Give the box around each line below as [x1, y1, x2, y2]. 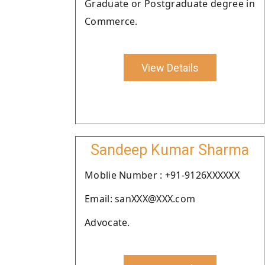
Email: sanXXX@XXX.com [85, 192, 196, 205]
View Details [141, 61, 199, 74]
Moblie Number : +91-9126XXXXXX [85, 169, 240, 182]
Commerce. [85, 15, 138, 28]
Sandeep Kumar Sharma [91, 141, 249, 159]
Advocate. [85, 216, 130, 229]
